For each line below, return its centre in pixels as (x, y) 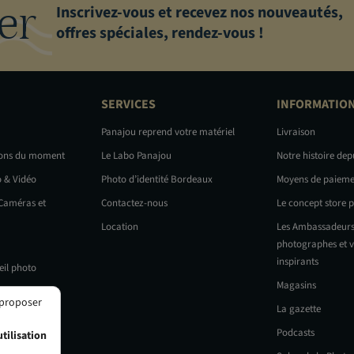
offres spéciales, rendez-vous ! (160, 33)
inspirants (298, 262)
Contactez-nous (134, 203)
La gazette (299, 309)
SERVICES (128, 105)
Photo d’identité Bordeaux (157, 180)
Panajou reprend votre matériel (168, 132)
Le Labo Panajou (136, 156)
